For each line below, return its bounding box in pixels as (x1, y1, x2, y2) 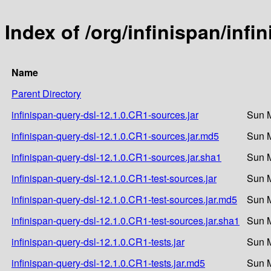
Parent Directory (11, 86, 81, 100)
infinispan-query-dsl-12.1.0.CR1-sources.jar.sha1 (11, 149, 221, 164)
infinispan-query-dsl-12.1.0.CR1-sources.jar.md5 (11, 128, 219, 143)
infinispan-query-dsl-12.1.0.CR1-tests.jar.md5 (11, 255, 205, 270)
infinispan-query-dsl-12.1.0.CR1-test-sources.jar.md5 (11, 192, 237, 206)
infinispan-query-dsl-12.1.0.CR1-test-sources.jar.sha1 (11, 213, 240, 227)
